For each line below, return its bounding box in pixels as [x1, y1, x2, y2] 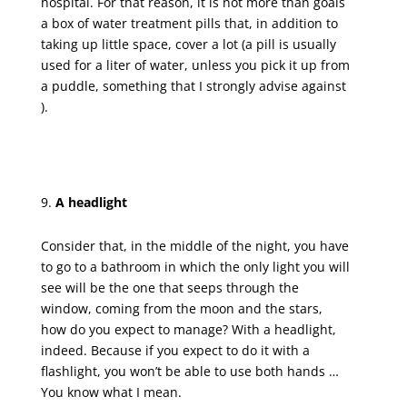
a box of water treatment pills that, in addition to [40, 14, 338, 32]
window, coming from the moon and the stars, [40, 299, 323, 317]
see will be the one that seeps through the [40, 278, 299, 296]
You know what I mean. [40, 382, 182, 401]
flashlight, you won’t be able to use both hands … [40, 362, 339, 380]
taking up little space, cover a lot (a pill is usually [40, 35, 336, 53]
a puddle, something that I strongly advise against [40, 76, 346, 94]
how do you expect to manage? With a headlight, [40, 320, 340, 338]
